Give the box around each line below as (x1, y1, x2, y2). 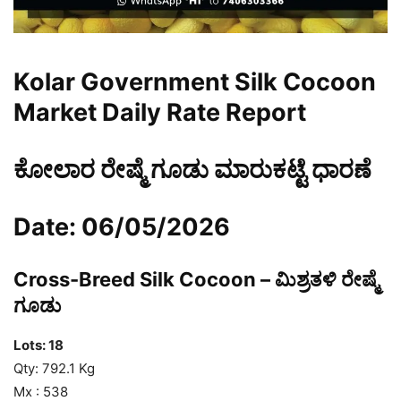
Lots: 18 (13, 337, 64, 354)
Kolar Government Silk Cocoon (13, 67, 376, 98)
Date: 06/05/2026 (13, 212, 230, 243)
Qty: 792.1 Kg (13, 360, 95, 378)
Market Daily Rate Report (13, 98, 306, 128)
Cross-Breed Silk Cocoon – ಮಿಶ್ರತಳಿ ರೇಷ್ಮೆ (13, 268, 379, 292)
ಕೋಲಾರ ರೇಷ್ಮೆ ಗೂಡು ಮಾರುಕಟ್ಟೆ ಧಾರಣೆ (13, 155, 371, 185)
